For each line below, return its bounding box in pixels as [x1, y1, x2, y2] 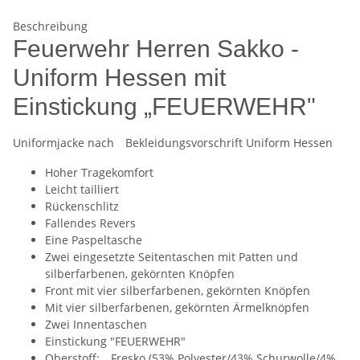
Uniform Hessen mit [13, 64, 226, 92]
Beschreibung [13, 18, 88, 35]
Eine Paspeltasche [45, 232, 142, 248]
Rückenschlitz [45, 198, 119, 215]
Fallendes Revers [45, 215, 136, 231]
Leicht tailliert [45, 182, 119, 198]
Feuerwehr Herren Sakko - [13, 35, 299, 63]
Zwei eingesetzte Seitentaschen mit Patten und [45, 249, 298, 265]
